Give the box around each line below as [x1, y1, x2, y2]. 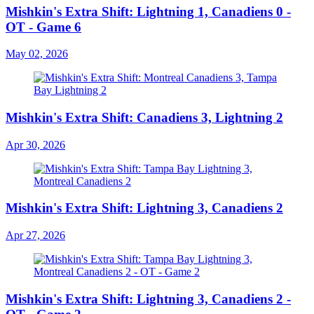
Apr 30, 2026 [6, 138, 65, 151]
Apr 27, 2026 [6, 229, 65, 242]
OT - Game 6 [6, 19, 81, 34]
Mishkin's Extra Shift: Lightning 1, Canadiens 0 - [6, 4, 291, 19]
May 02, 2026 [6, 48, 68, 60]
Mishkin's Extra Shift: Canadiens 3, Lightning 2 [6, 109, 283, 125]
